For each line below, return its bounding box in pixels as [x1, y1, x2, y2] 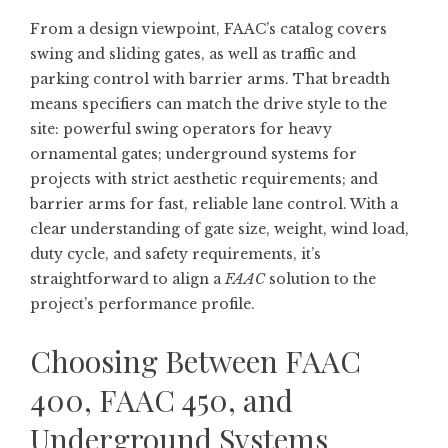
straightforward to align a [30, 270, 225, 288]
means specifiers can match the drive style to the [30, 95, 387, 113]
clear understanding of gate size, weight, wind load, [30, 220, 409, 238]
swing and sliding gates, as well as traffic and [30, 45, 356, 63]
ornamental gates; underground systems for [30, 145, 357, 163]
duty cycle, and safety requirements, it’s [30, 245, 321, 263]
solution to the [265, 270, 376, 288]
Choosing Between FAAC [30, 341, 361, 381]
